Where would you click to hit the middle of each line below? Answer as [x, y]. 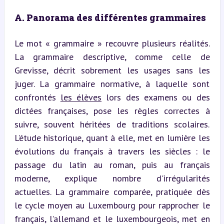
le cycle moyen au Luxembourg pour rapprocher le [112, 205]
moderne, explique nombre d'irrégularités [112, 178]
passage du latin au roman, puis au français [112, 164]
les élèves [81, 97]
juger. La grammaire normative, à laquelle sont [112, 83]
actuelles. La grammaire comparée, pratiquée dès [112, 191]
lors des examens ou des [156, 97]
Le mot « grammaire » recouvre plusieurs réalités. [112, 43]
